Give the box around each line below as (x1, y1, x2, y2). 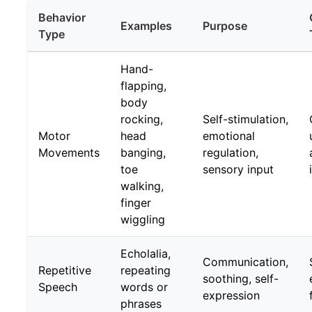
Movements (38, 146, 100, 159)
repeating (120, 263, 171, 277)
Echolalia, (120, 247, 171, 260)
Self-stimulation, (203, 112, 288, 126)
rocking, (120, 112, 163, 126)
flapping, (120, 79, 166, 93)
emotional (203, 129, 255, 143)
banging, (120, 146, 166, 159)
